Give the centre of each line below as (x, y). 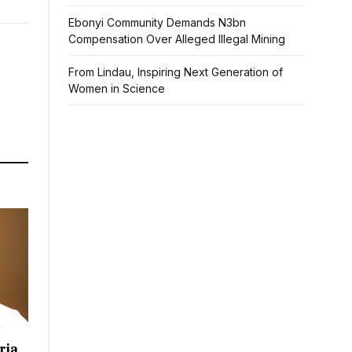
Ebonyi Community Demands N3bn (157, 23)
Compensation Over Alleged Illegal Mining (177, 39)
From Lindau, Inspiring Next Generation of (176, 72)
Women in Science (117, 89)
